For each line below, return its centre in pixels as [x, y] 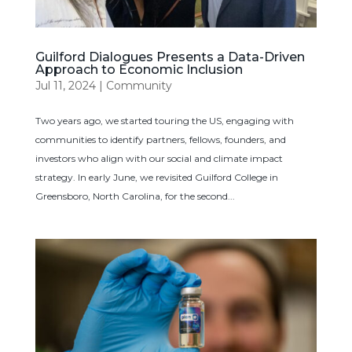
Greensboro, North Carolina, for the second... [135, 196]
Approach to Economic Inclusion [139, 69]
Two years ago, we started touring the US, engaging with [164, 120]
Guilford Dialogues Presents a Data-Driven [170, 57]
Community [139, 85]
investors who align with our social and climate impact [159, 158]
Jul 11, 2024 [65, 85]
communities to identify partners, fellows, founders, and [160, 139]
